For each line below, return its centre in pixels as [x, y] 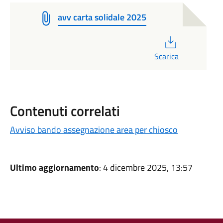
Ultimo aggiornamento [54, 167]
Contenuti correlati [65, 111]
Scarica [166, 56]
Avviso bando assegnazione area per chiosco [94, 130]
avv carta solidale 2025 [102, 17]
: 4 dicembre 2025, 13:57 [146, 167]
